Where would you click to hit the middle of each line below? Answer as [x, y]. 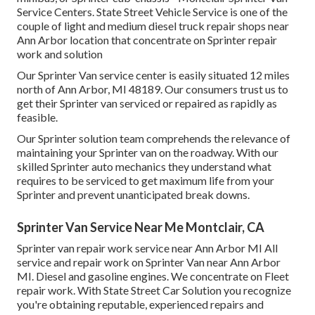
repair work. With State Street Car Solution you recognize [154, 290]
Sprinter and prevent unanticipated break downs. [133, 194]
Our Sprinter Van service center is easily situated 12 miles [153, 75]
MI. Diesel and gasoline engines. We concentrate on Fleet [153, 276]
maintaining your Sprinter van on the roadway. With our [148, 152]
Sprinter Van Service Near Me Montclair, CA [141, 227]
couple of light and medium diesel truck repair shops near [153, 25]
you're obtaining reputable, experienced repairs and [140, 304]
